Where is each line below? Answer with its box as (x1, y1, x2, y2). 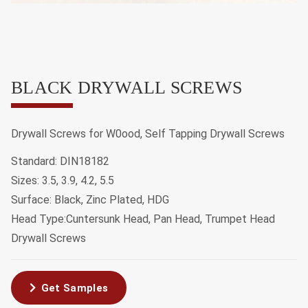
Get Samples (41, 281, 109, 294)
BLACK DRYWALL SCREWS (11, 77, 243, 98)
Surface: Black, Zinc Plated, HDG (11, 192, 169, 206)
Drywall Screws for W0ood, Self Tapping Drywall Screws (11, 126, 285, 140)
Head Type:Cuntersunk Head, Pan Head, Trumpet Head (11, 212, 275, 225)
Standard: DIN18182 (11, 154, 109, 168)
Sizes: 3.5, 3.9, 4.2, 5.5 (11, 173, 114, 187)
